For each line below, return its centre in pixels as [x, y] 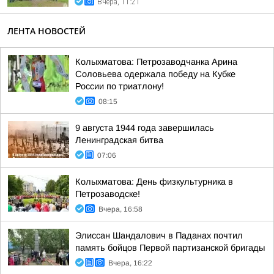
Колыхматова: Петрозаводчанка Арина [156, 62]
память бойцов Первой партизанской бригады [170, 248]
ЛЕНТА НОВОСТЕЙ [46, 31]
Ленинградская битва [119, 140]
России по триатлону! [120, 86]
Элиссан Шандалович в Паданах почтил [159, 235]
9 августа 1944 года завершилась [145, 128]
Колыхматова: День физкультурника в [154, 182]
